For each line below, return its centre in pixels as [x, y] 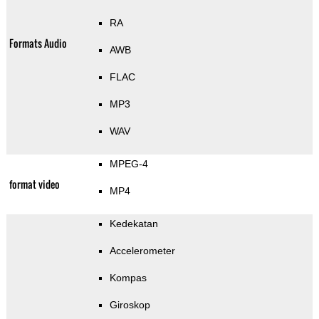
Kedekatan [134, 224]
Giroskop [130, 305]
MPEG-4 [129, 164]
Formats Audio [38, 43]
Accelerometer [142, 251]
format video [34, 184]
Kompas [128, 278]
